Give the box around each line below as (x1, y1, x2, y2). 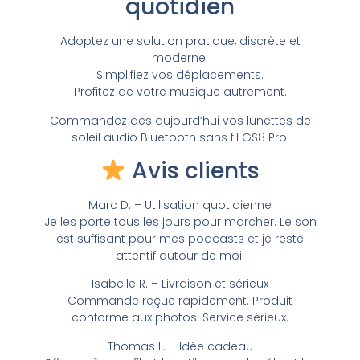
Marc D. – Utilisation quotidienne (88, 197, 272, 214)
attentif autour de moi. (116, 247, 244, 264)
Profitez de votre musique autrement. (73, 84, 287, 100)
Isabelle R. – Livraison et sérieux (92, 276, 268, 292)
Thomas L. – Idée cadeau (107, 337, 253, 354)
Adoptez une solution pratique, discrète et (59, 33, 301, 50)
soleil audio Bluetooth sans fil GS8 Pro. (71, 129, 289, 145)
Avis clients (125, 155, 260, 187)
